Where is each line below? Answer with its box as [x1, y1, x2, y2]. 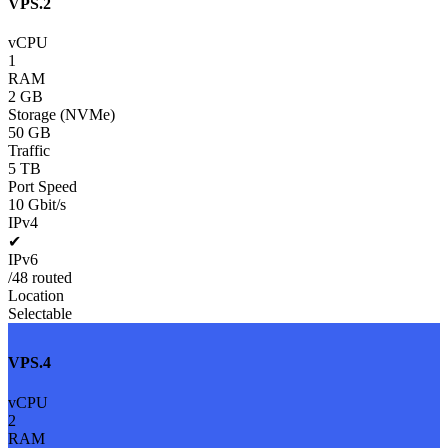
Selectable [8, 305, 72, 323]
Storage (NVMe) [8, 106, 115, 124]
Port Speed [8, 178, 77, 196]
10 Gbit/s [8, 196, 66, 214]
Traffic [8, 142, 50, 160]
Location [8, 287, 64, 305]
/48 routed [8, 269, 72, 287]
